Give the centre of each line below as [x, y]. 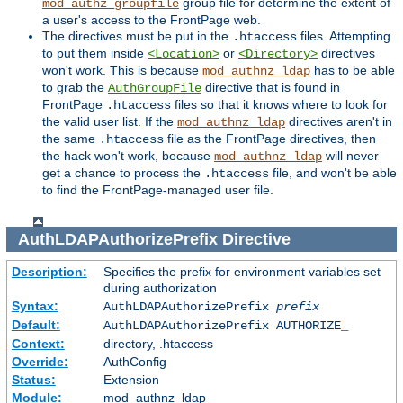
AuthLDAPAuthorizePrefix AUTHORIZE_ [225, 326]
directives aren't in [339, 121]
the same [71, 138]
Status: [33, 380]
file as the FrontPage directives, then [270, 138]
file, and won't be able [333, 172]
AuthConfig [134, 362]
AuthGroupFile [155, 88]
